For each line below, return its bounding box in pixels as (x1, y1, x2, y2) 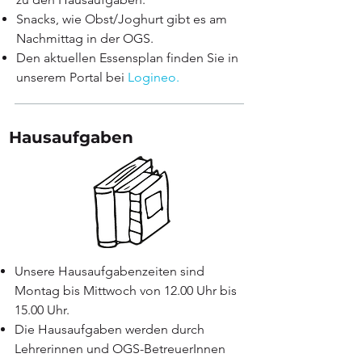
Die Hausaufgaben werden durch (15, 322, 204, 337)
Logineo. (128, 69, 179, 85)
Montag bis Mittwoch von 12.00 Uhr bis (15, 283, 237, 298)
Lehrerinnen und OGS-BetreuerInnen (15, 341, 225, 356)
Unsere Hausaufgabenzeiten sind (15, 263, 204, 279)
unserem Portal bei (16, 69, 128, 85)
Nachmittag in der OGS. (16, 31, 154, 46)
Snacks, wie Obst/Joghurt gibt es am (16, 11, 227, 27)
